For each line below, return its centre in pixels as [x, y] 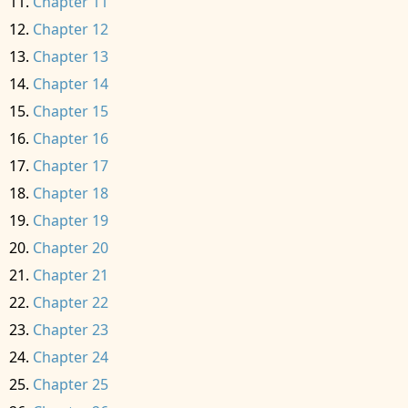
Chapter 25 [71, 384]
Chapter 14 [71, 84]
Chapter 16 [71, 138]
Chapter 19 [71, 220]
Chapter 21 [71, 275]
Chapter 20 [71, 248]
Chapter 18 [71, 193]
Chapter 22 [71, 302]
